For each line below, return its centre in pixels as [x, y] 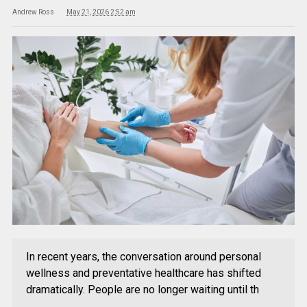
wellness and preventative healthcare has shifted [143, 273]
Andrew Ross [33, 12]
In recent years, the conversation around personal [143, 256]
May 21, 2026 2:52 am [101, 12]
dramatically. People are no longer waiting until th [142, 289]
